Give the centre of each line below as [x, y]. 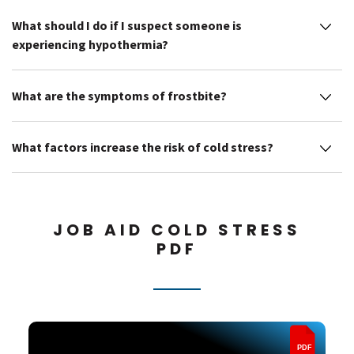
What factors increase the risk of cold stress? [143, 147]
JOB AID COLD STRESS [177, 230]
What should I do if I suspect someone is [127, 25]
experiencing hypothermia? [90, 44]
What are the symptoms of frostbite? [119, 95]
